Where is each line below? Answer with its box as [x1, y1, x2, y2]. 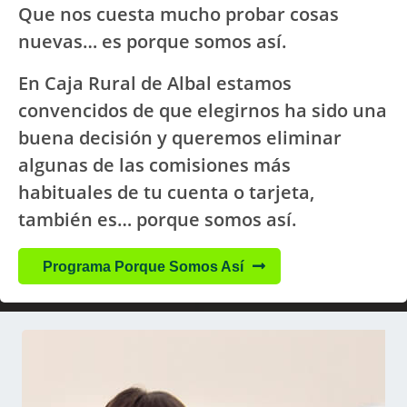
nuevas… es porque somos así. [18, 29, 287, 54]
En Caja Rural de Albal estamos [18, 71, 292, 95]
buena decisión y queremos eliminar [18, 125, 342, 150]
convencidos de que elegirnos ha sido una [18, 98, 387, 123]
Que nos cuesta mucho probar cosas [18, 2, 339, 26]
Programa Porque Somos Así [43, 256, 243, 276]
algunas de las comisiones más [18, 153, 291, 177]
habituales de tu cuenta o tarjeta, [18, 180, 314, 204]
